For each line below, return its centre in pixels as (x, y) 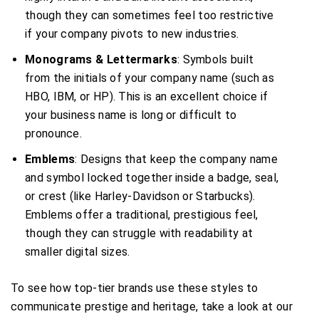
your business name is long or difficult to (131, 115)
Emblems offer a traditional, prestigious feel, (142, 214)
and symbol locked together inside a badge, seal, (152, 177)
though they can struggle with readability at (139, 233)
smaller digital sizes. (78, 251)
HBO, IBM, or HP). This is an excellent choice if (147, 96)
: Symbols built (215, 59)
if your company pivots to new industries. (132, 33)
